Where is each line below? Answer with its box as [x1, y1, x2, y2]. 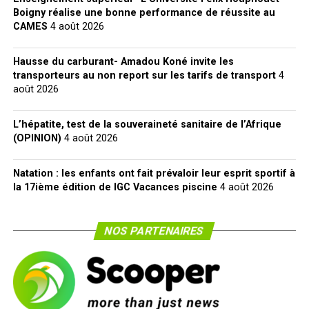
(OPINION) [12, 132, 61, 144]
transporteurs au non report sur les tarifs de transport [12, 70, 276, 81]
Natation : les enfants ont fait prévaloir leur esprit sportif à [12, 168, 295, 179]
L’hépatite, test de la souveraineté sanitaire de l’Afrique [12, 119, 281, 130]
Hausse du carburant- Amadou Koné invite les [12, 56, 234, 68]
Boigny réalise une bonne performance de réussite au [12, 7, 275, 19]
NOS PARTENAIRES [103, 224, 206, 237]
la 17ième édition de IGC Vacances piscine [12, 181, 217, 193]
